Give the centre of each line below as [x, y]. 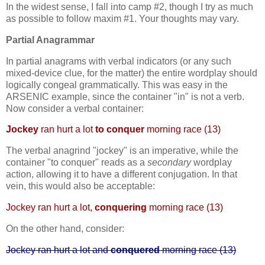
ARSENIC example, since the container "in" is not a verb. [125, 96]
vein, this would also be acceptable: [80, 186]
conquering [121, 208]
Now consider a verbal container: [75, 108]
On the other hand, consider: [65, 228]
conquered [135, 250]
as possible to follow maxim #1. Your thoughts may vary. [122, 18]
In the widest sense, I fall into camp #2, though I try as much [130, 7]
